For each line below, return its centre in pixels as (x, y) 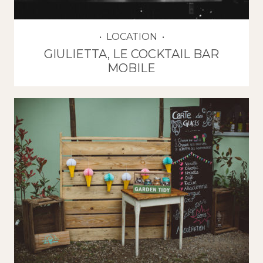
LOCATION (131, 36)
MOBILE (131, 68)
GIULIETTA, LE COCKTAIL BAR (131, 54)
